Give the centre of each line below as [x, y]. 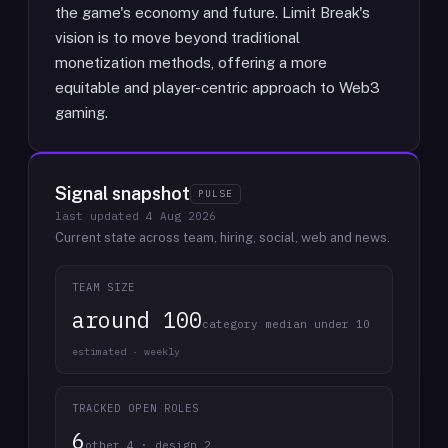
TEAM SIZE [104, 287]
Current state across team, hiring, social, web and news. [222, 237]
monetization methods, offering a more [191, 62]
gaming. [81, 112]
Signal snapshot [122, 193]
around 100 [137, 319]
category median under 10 [286, 324]
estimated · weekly [126, 351]
